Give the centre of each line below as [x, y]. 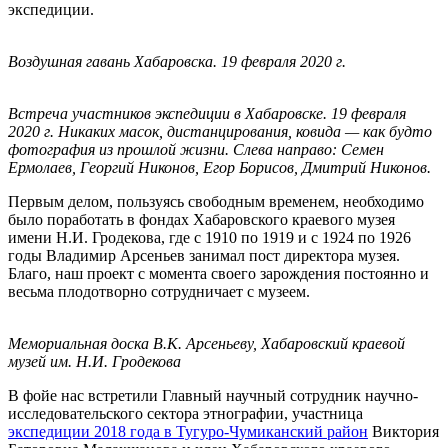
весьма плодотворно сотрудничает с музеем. [159, 291]
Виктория [403, 431]
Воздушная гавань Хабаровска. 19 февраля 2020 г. [177, 61]
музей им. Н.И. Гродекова [94, 361]
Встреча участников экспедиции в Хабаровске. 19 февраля [207, 113]
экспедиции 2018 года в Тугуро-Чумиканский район [188, 431]
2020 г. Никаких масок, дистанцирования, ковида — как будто [220, 131]
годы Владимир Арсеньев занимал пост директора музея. [204, 255]
